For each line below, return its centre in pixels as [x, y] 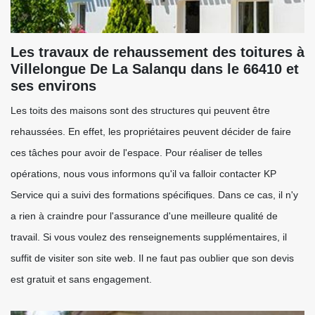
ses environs [53, 86]
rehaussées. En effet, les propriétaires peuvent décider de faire [151, 131]
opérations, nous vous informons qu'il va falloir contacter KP [143, 174]
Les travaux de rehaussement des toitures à [157, 52]
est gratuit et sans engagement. [81, 279]
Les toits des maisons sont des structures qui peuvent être [140, 110]
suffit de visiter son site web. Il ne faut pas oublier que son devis [152, 258]
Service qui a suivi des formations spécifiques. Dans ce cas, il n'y [154, 195]
